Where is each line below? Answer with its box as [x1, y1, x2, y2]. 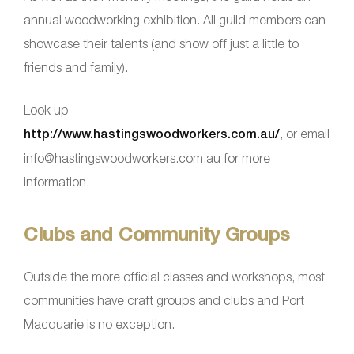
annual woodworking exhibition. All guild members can [24, 12, 326, 27]
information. [24, 174, 89, 189]
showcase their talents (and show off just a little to [24, 36, 299, 51]
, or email [280, 126, 330, 141]
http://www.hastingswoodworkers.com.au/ [24, 126, 280, 141]
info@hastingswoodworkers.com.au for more [24, 150, 270, 165]
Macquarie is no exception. [24, 316, 175, 331]
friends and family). [24, 59, 128, 74]
